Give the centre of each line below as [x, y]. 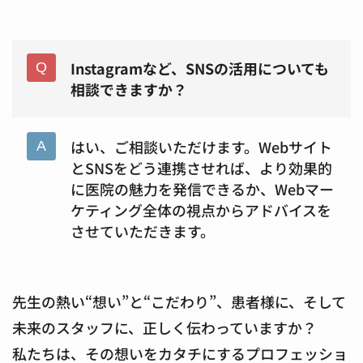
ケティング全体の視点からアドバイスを [201, 209]
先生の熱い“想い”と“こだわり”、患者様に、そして [179, 301]
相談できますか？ [128, 89]
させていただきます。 [142, 231]
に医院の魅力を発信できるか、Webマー [202, 188]
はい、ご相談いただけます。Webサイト [201, 146]
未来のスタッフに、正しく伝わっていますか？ [164, 327]
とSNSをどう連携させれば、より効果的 [201, 167]
